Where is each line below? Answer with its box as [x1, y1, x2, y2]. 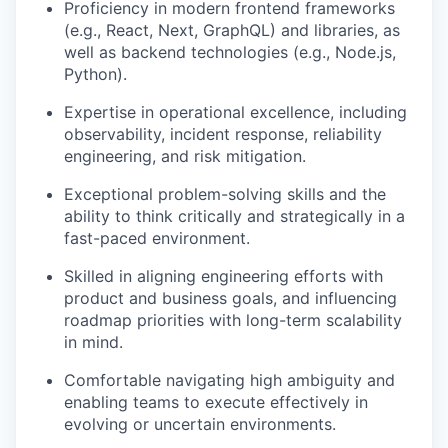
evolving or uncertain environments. [64, 414, 336, 434]
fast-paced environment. [64, 228, 250, 248]
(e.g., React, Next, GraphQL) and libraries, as [64, 20, 400, 40]
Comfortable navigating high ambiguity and [64, 370, 395, 390]
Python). [64, 64, 127, 84]
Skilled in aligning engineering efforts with [64, 266, 383, 286]
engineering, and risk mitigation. [64, 146, 306, 166]
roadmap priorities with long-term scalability [64, 310, 402, 330]
